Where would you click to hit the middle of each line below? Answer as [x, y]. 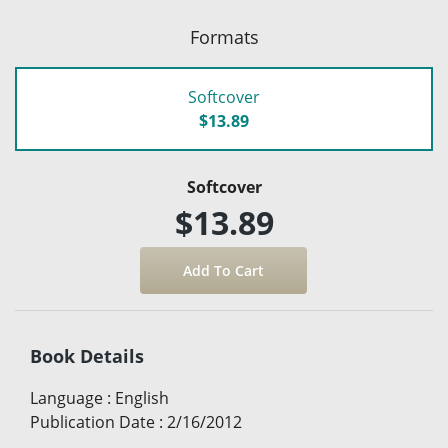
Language [66, 397]
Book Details [87, 355]
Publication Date [92, 421]
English [142, 397]
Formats [224, 37]
